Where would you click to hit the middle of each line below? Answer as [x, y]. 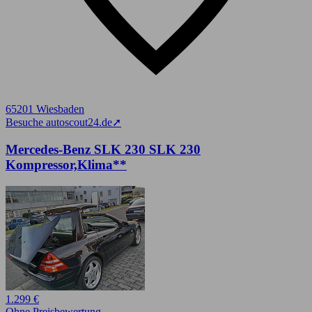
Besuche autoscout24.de [59, 123]
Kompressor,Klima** [66, 165]
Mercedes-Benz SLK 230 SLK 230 [103, 150]
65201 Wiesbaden [45, 109]
